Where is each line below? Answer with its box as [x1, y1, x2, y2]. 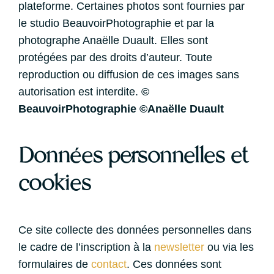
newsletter [154, 241, 204, 253]
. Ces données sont [127, 258, 221, 270]
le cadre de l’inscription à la [18, 241, 154, 253]
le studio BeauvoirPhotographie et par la [18, 17, 214, 29]
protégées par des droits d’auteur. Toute [18, 51, 212, 64]
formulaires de [18, 258, 91, 270]
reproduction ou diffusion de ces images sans [18, 68, 239, 81]
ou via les [204, 241, 254, 253]
